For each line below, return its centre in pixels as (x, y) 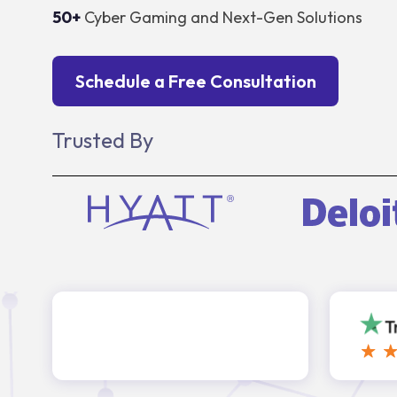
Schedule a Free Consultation (195, 81)
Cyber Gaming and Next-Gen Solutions (222, 17)
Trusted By (103, 140)
